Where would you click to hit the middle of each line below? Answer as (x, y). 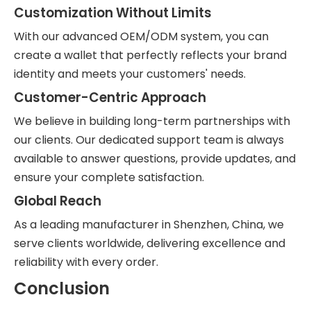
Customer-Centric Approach (110, 98)
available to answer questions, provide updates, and (155, 159)
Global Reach (58, 201)
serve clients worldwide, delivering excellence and (150, 243)
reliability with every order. (86, 262)
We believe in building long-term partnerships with (152, 121)
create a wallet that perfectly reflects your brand (150, 55)
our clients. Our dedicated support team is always (149, 140)
